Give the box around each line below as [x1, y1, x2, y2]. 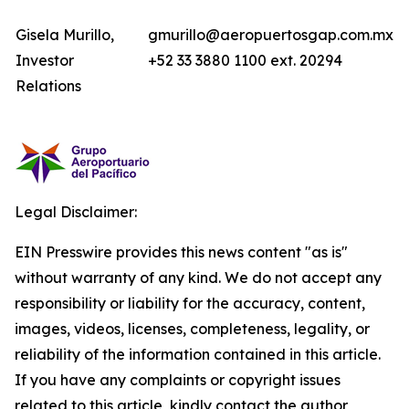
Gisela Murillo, [16, 26, 114, 44]
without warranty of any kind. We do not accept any [15, 268, 382, 287]
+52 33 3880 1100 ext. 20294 [148, 51, 342, 69]
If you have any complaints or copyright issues [15, 371, 341, 389]
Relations [16, 77, 81, 95]
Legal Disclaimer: [15, 203, 137, 221]
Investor [16, 51, 74, 69]
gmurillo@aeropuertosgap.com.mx [148, 26, 393, 44]
